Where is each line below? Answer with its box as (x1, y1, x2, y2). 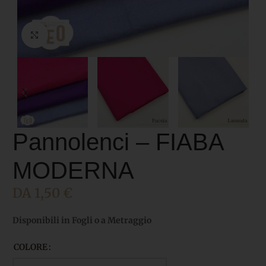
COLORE (14, 242, 47, 253)
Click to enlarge (47, 30, 104, 39)
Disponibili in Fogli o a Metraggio (12, 215, 151, 226)
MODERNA (12, 157, 134, 184)
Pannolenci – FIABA (12, 129, 223, 156)
